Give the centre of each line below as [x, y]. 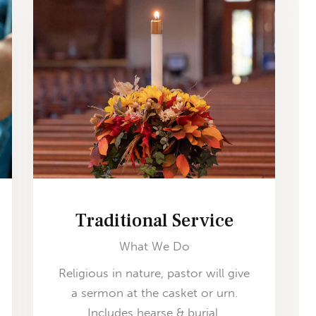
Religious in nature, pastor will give [154, 273]
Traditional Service [154, 220]
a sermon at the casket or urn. [154, 293]
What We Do [154, 246]
